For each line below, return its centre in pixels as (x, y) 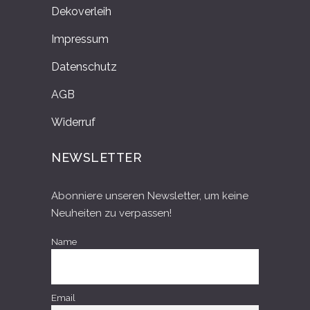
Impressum (80, 39)
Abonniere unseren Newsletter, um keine (150, 196)
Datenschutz (84, 67)
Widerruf (73, 122)
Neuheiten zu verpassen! (111, 213)
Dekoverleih (81, 11)
